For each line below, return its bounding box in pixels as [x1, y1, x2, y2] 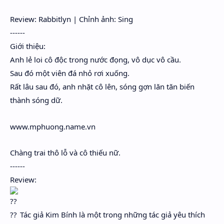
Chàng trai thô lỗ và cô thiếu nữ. [10, 147, 120, 157]
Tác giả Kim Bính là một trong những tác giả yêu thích [18, 209, 205, 219]
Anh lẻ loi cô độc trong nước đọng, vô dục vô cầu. [10, 54, 181, 64]
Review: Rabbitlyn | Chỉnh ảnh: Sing [10, 14, 133, 24]
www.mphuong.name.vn [10, 121, 95, 131]
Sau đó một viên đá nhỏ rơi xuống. [10, 68, 129, 78]
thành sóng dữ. [10, 95, 62, 105]
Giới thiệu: [10, 41, 45, 51]
